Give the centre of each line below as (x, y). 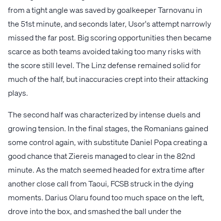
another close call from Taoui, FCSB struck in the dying (101, 183)
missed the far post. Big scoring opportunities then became (110, 37)
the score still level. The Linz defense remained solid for (104, 65)
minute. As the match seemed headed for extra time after (106, 169)
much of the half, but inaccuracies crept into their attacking (108, 78)
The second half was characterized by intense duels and (104, 114)
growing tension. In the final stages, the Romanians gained (108, 128)
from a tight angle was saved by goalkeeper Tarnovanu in (105, 9)
